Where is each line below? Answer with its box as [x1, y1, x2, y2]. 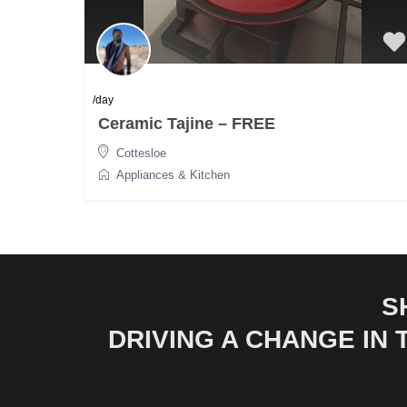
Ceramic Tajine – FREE [97, 114, 275, 133]
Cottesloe [115, 146, 166, 160]
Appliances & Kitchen [115, 168, 230, 182]
